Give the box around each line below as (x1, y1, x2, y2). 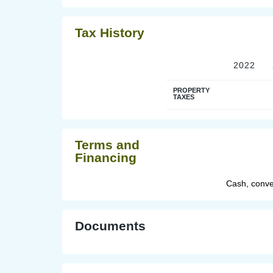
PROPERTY (173, 86, 210, 94)
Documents (75, 218, 146, 233)
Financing (75, 150, 136, 165)
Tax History (75, 25, 144, 40)
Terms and (75, 137, 140, 152)
